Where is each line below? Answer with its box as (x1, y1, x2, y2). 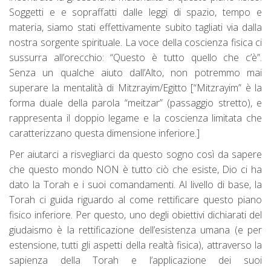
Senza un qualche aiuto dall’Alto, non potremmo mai (9, 66, 262, 79)
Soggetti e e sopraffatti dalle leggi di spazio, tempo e (9, 5, 262, 19)
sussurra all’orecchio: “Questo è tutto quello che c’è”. (9, 51, 262, 64)
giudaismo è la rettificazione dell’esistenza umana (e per (9, 223, 262, 237)
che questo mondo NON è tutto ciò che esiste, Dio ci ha (9, 163, 262, 176)
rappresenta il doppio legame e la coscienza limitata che (9, 111, 262, 125)
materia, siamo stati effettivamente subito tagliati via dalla (9, 21, 262, 34)
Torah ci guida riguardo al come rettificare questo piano (9, 193, 262, 206)
